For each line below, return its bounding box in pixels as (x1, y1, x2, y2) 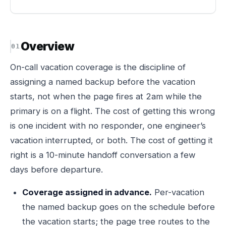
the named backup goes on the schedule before (22, 202, 215, 212)
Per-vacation (152, 187, 204, 197)
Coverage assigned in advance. (22, 187, 152, 197)
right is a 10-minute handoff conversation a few (10, 150, 196, 160)
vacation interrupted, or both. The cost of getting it (10, 135, 213, 145)
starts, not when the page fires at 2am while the (10, 91, 202, 101)
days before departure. (10, 164, 103, 175)
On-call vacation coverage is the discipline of (10, 62, 186, 72)
